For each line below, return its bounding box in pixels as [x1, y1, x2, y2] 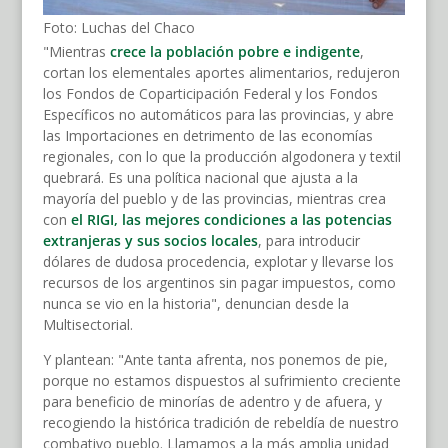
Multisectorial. [42, 315, 133, 335]
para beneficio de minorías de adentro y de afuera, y [42, 392, 382, 412]
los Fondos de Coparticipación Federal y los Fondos [42, 84, 378, 104]
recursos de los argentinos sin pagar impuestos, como [42, 273, 396, 293]
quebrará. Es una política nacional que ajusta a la [42, 168, 358, 188]
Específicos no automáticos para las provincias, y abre [42, 105, 394, 125]
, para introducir [257, 231, 360, 251]
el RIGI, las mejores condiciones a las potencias [70, 210, 392, 230]
